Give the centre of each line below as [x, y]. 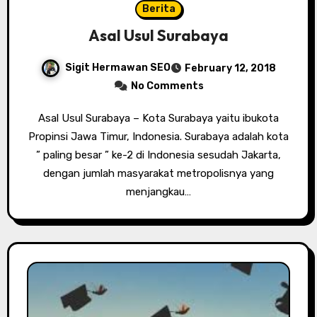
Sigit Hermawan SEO [118, 68]
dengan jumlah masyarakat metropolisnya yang [158, 174]
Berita [158, 9]
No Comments [167, 86]
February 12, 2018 [230, 69]
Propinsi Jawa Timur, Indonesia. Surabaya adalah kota [158, 137]
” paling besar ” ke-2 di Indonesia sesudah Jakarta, [158, 155]
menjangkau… [158, 192]
